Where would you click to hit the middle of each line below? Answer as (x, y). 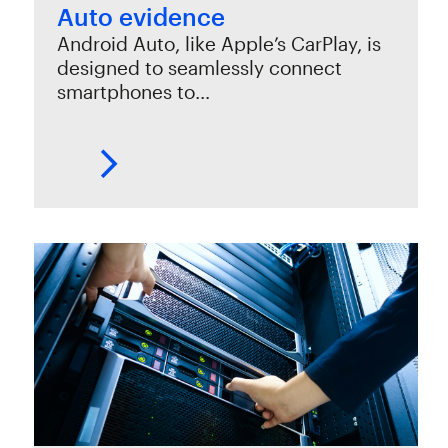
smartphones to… (134, 91)
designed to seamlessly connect (200, 67)
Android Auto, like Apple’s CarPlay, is (219, 43)
